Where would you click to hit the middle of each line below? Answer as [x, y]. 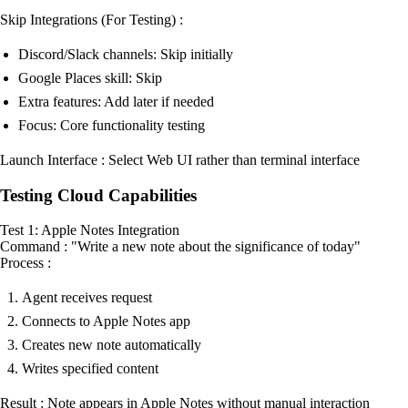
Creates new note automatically [112, 345]
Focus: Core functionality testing [112, 125]
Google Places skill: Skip [90, 77]
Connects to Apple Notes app [106, 321]
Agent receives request [87, 298]
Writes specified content [90, 369]
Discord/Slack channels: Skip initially [126, 54]
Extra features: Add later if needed [116, 101]
